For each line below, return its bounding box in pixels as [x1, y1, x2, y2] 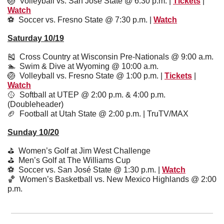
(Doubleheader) [7, 99, 63, 108]
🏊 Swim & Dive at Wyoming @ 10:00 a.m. [7, 61, 158, 70]
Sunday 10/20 [7, 127, 59, 136]
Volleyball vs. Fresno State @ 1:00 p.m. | [15, 71, 164, 80]
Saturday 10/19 [7, 33, 64, 42]
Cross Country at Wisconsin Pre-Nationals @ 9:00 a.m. [15, 52, 213, 61]
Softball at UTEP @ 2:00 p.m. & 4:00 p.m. [15, 90, 165, 99]
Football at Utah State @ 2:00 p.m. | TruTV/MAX [15, 109, 188, 118]
